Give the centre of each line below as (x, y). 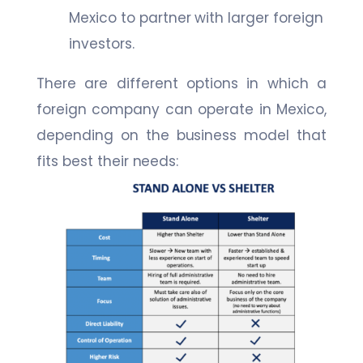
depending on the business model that (181, 135)
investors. (102, 43)
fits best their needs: (108, 161)
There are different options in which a (181, 83)
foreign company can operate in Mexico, (181, 109)
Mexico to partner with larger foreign (196, 17)
